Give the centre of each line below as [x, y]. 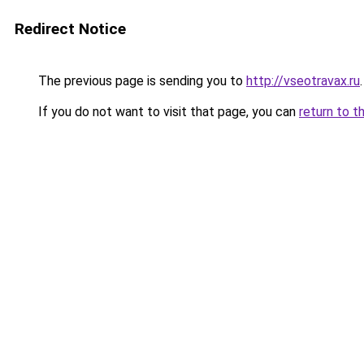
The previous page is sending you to [141, 81]
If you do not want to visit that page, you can [167, 112]
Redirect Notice [70, 29]
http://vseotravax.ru [303, 81]
